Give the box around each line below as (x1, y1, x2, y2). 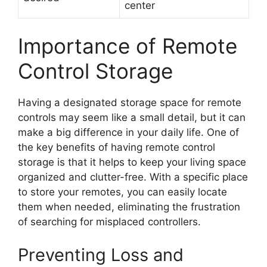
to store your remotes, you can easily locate (18, 186, 227, 198)
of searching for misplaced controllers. (18, 216, 201, 228)
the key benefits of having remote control (18, 141, 215, 153)
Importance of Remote (18, 33, 237, 58)
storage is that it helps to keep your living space (18, 156, 246, 168)
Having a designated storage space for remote (18, 97, 241, 108)
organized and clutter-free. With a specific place (18, 171, 248, 183)
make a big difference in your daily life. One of (18, 126, 239, 138)
